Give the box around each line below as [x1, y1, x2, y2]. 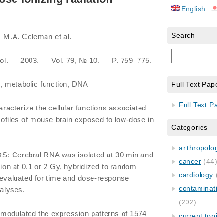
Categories [171, 124, 208, 131]
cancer [179, 157, 201, 165]
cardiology [179, 171, 213, 179]
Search [171, 31, 195, 39]
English [181, 5, 206, 13]
